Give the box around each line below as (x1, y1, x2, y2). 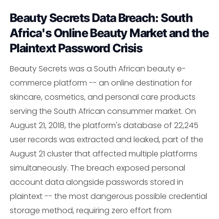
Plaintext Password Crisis (10, 41, 142, 56)
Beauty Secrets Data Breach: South (10, 11, 193, 25)
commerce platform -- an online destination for (10, 77, 192, 89)
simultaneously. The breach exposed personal (10, 162, 185, 174)
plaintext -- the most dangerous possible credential (10, 191, 207, 202)
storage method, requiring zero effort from (10, 205, 172, 217)
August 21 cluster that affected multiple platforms (10, 148, 197, 160)
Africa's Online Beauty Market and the (10, 26, 209, 41)
